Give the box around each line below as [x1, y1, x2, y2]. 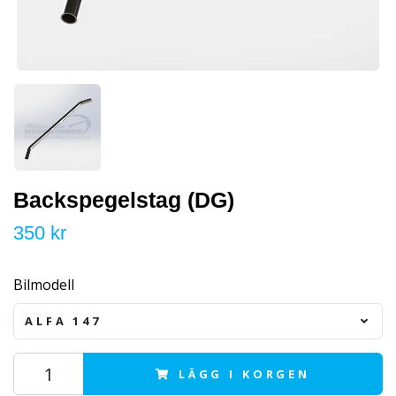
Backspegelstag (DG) [13, 187, 234, 213]
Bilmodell [13, 275, 74, 295]
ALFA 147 [25, 312, 102, 329]
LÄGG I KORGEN [178, 366, 310, 382]
